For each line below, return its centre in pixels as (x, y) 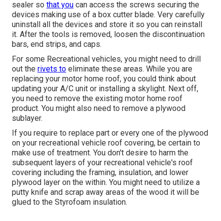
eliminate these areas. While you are (129, 69)
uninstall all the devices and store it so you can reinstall (107, 25)
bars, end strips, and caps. (57, 44)
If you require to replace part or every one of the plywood (110, 133)
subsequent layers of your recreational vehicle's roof (102, 163)
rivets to (52, 69)
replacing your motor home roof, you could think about (104, 79)
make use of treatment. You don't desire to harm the (100, 153)
